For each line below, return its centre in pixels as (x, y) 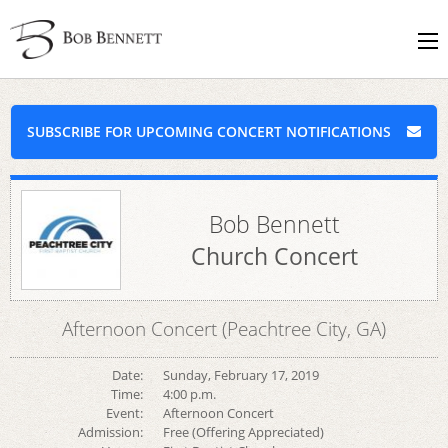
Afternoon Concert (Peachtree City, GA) (224, 329)
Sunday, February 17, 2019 (240, 375)
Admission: (110, 432)
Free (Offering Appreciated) (243, 432)
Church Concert (274, 256)
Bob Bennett (274, 224)
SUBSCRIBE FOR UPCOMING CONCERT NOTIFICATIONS (209, 131)
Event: (124, 413)
